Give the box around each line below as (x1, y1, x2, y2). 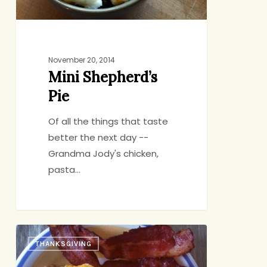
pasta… (48, 163, 81, 176)
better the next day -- (48, 131, 149, 144)
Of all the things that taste (48, 114, 169, 128)
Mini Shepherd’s (48, 67, 158, 86)
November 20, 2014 (48, 54, 116, 65)
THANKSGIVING (35, 240, 92, 249)
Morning (15, 242, 50, 255)
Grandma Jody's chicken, (48, 147, 159, 160)
